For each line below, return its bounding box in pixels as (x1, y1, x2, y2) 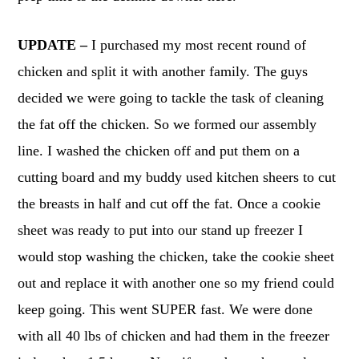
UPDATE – (18, 36, 88, 53)
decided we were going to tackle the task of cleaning (18, 89, 325, 106)
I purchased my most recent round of (87, 36, 307, 53)
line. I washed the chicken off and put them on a (18, 142, 301, 159)
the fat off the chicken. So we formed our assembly (18, 115, 317, 132)
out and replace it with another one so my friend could (18, 274, 335, 291)
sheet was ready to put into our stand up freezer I (18, 221, 304, 238)
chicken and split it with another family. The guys (18, 63, 309, 79)
